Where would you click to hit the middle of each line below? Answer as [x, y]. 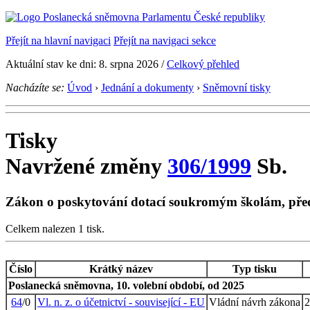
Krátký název [121, 268]
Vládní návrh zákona [255, 302]
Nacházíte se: [35, 88]
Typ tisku [255, 268]
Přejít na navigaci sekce [165, 40]
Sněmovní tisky [237, 88]
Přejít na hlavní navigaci [58, 40]
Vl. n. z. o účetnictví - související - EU [121, 302]
